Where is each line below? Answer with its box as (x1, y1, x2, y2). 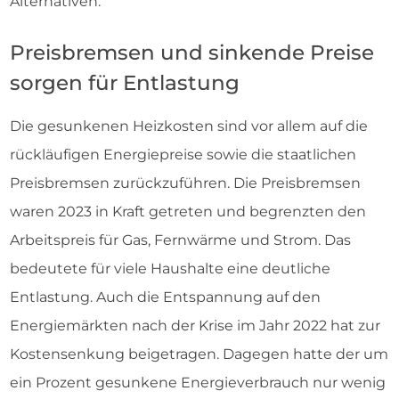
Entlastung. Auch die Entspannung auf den (10, 289, 321, 305)
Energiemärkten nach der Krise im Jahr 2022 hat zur (10, 317, 380, 334)
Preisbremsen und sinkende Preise (10, 40, 374, 65)
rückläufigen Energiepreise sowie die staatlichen (10, 146, 356, 163)
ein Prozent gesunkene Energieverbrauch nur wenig (10, 374, 386, 391)
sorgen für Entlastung (10, 70, 240, 95)
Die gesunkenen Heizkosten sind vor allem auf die (10, 118, 368, 134)
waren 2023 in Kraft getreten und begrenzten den (10, 203, 366, 220)
